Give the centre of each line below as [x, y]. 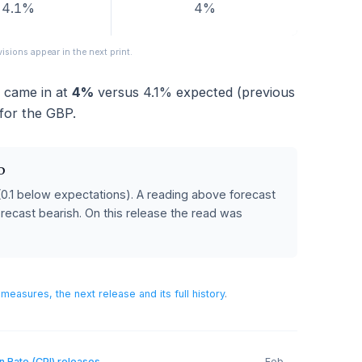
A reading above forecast [269, 256]
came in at [80, 143]
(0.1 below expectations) [109, 256]
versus [169, 143]
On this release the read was [222, 276]
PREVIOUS [267, 28]
